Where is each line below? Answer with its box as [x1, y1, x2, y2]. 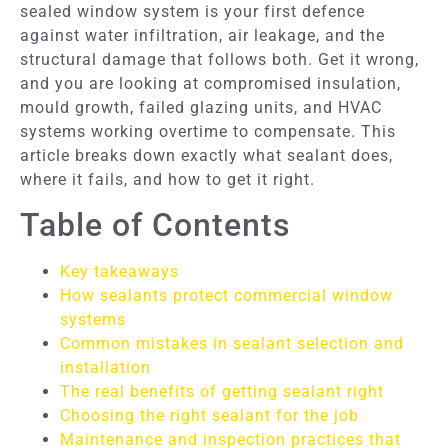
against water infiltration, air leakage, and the [20, 25, 385, 45]
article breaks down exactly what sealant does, [20, 145, 393, 165]
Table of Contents [20, 205, 290, 244]
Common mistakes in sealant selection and [60, 333, 404, 353]
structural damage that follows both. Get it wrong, [20, 49, 419, 69]
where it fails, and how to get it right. [20, 169, 315, 189]
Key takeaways [60, 261, 179, 281]
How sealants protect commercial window [60, 285, 393, 305]
